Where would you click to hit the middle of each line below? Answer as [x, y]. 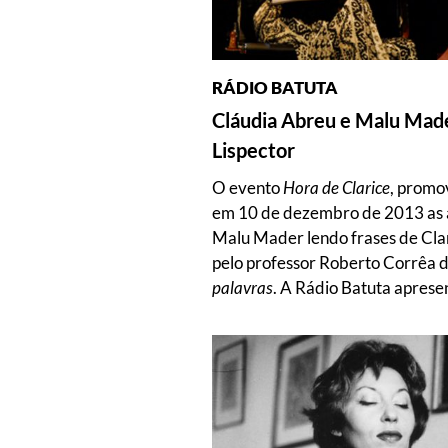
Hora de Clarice [336, 187]
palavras [242, 287]
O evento [247, 187]
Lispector [253, 149]
